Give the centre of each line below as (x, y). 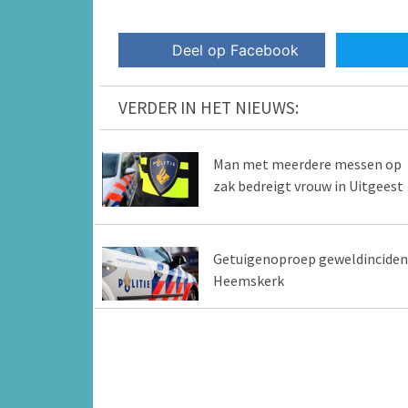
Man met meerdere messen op (307, 164)
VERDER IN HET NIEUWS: (209, 108)
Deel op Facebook (236, 51)
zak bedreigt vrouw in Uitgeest (308, 186)
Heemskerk (248, 280)
